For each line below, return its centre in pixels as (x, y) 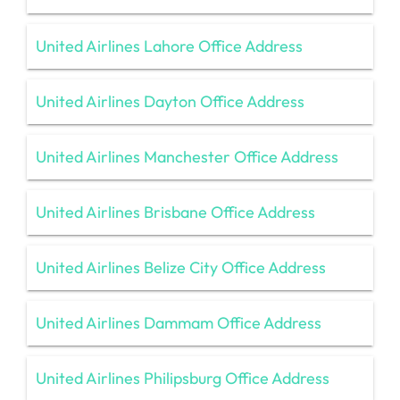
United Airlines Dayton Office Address (170, 101)
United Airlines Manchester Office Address (187, 156)
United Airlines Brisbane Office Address (175, 212)
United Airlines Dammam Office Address (179, 322)
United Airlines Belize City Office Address (181, 267)
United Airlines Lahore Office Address (169, 46)
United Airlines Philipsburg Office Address (183, 378)
